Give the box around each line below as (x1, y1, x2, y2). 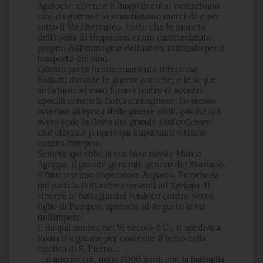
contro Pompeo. (38, 138, 100, 149)
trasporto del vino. (38, 53, 110, 64)
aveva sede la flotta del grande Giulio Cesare (38, 117, 211, 127)
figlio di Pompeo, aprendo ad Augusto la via (38, 201, 205, 212)
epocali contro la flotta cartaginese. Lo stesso (38, 96, 216, 106)
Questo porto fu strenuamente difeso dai (38, 64, 198, 75)
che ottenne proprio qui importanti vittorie (38, 127, 206, 138)
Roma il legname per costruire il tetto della (38, 233, 206, 244)
